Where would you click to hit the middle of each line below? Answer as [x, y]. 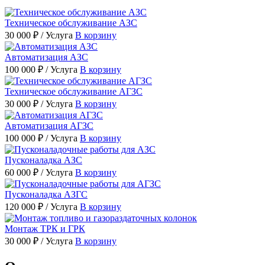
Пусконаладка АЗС [43, 160]
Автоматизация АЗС [46, 57]
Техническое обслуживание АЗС [71, 22]
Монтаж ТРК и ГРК [45, 228]
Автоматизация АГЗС [49, 125]
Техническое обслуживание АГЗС [74, 91]
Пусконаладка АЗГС [46, 194]
